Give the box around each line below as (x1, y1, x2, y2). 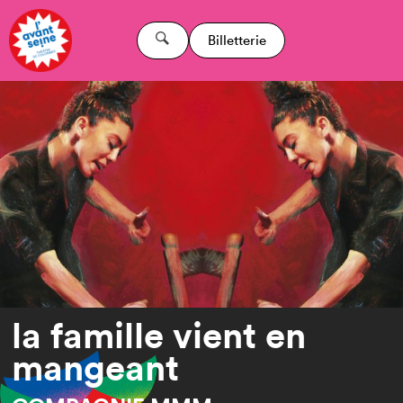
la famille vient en (12, 312, 307, 358)
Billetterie (207, 31, 266, 49)
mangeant (12, 345, 180, 390)
